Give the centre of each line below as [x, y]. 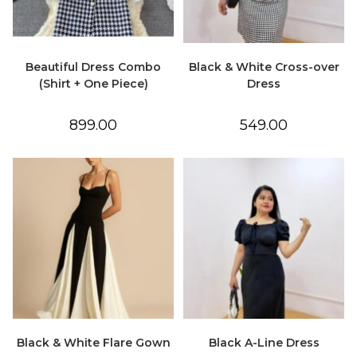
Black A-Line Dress [264, 342]
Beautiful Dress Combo [93, 67]
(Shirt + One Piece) [93, 83]
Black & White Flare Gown [93, 342]
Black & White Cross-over [264, 67]
